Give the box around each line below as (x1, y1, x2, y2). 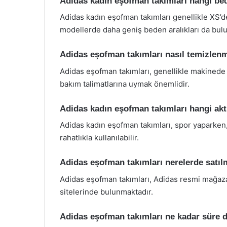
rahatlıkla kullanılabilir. (60, 133, 139, 142)
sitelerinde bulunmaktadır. (60, 186, 153, 197)
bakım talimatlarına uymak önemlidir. (60, 79, 190, 89)
